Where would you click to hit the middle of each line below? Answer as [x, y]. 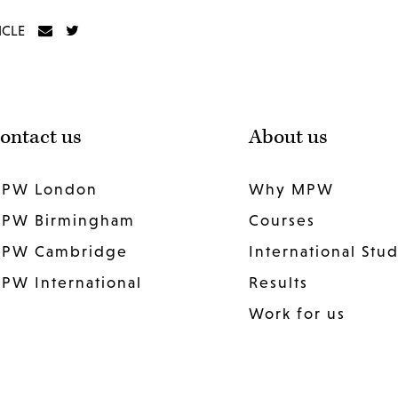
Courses [282, 221]
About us [288, 138]
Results [278, 283]
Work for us [297, 314]
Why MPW [291, 190]
